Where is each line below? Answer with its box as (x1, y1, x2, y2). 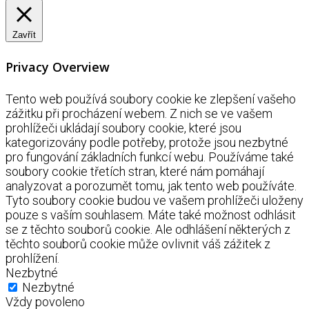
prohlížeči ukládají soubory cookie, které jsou (6, 121, 241, 136)
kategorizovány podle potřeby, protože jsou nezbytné (6, 135, 288, 150)
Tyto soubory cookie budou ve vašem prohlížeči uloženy (6, 193, 303, 208)
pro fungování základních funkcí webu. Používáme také (6, 150, 294, 165)
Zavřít (12, 30, 36, 41)
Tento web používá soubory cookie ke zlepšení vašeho (6, 92, 296, 107)
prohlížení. (6, 251, 59, 266)
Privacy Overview (6, 59, 110, 76)
